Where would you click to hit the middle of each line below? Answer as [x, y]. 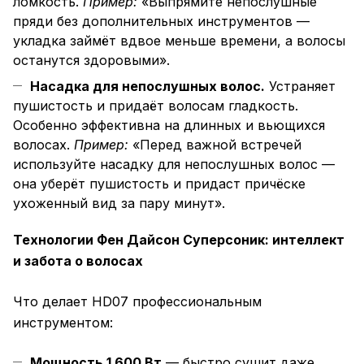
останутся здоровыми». [91, 61]
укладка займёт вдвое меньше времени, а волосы [179, 41]
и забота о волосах [78, 261]
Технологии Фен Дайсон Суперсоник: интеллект [179, 240]
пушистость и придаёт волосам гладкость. [156, 106]
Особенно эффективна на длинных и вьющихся [169, 126]
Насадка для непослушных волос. [147, 87]
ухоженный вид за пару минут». [119, 204]
